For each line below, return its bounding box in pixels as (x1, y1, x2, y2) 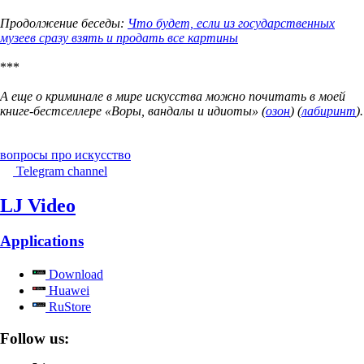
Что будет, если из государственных (128, 15, 335, 30)
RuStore (45, 300, 91, 314)
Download (45, 267, 103, 282)
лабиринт (301, 103, 356, 118)
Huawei (45, 284, 89, 298)
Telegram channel (16, 163, 107, 178)
